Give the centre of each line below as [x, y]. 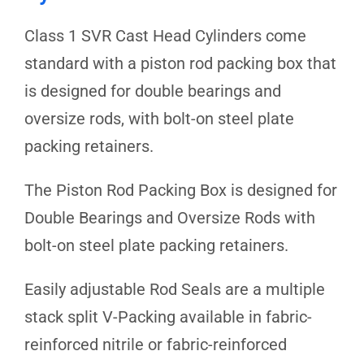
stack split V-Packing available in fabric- [168, 316]
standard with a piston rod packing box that [180, 63]
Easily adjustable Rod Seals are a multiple [175, 289]
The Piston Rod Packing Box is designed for [181, 190]
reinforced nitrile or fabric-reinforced [156, 344]
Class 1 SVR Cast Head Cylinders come [165, 35]
